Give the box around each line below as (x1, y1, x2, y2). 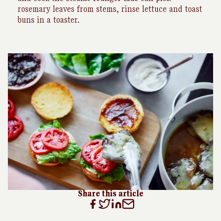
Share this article (77, 189, 144, 199)
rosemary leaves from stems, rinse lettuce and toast (18, 4, 202, 14)
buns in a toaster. (18, 15, 79, 25)
